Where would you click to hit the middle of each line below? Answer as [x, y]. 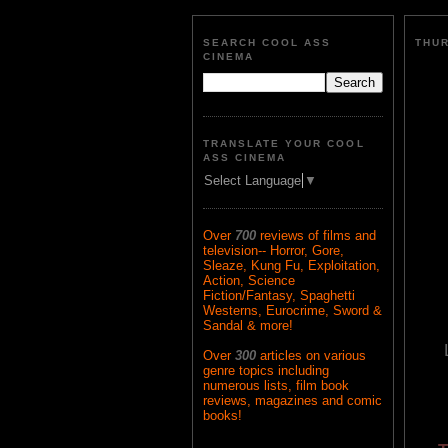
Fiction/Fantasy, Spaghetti [279, 296]
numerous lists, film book [276, 386]
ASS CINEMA [245, 157]
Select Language [252, 181]
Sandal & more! [248, 326]
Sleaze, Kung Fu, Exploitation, [291, 266]
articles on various [313, 356]
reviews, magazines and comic [292, 401]
